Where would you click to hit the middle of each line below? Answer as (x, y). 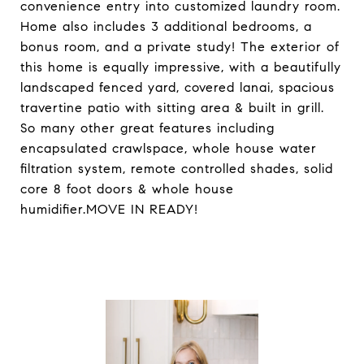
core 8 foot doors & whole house (127, 189)
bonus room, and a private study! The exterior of (180, 47)
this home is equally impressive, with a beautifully (181, 67)
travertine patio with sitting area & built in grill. (172, 108)
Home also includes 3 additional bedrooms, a (166, 26)
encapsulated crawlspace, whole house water (169, 148)
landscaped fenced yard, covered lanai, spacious (178, 87)
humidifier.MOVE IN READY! (109, 209)
